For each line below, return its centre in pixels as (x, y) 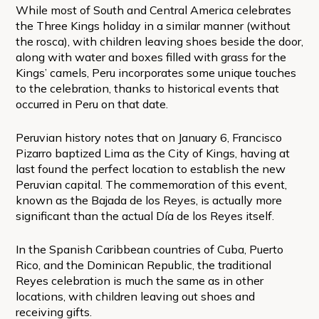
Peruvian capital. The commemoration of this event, (151, 184)
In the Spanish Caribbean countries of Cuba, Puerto (149, 249)
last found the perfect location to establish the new (150, 168)
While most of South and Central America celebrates (153, 10)
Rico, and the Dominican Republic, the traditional (143, 265)
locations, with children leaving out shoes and (135, 296)
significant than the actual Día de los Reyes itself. (145, 215)
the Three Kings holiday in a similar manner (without (153, 25)
